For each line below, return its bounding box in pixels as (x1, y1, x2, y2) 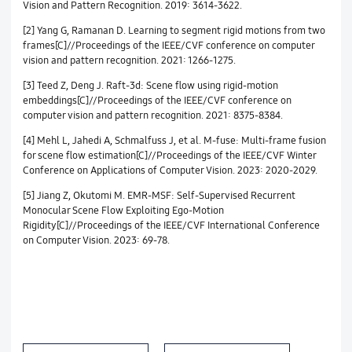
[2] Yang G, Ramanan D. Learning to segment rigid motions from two (22, 24, 325, 37)
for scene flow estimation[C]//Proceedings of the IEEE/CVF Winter (22, 148, 316, 162)
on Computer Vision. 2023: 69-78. (22, 233, 170, 247)
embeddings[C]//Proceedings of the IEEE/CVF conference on (22, 93, 291, 107)
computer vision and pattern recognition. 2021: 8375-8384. (22, 108, 283, 122)
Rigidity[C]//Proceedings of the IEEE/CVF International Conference (22, 218, 320, 232)
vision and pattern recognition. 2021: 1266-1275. (22, 53, 236, 67)
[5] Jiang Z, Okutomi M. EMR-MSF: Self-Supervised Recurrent (22, 189, 295, 202)
